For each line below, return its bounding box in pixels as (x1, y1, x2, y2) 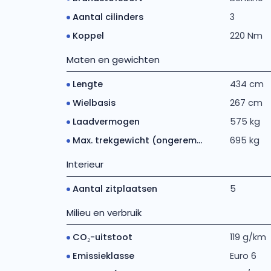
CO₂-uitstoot (72, 231, 132, 243)
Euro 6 (229, 250, 256, 262)
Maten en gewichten (66, 53, 160, 66)
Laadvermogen (72, 116, 140, 128)
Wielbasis (72, 97, 116, 109)
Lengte (72, 78, 103, 90)
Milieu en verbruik (66, 206, 142, 219)
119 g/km (229, 231, 266, 243)
